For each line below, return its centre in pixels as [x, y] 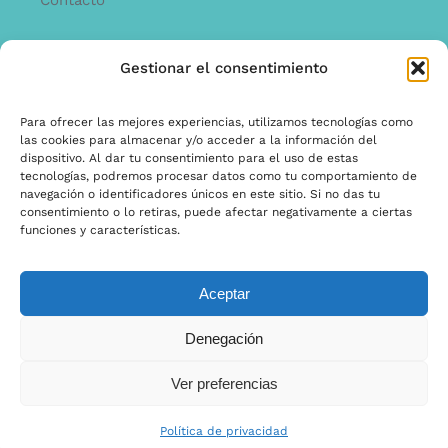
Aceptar [224, 293]
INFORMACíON [90, 79]
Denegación [224, 338]
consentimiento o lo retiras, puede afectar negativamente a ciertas [216, 212]
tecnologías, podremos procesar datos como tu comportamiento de [218, 176]
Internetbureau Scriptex [224, 343]
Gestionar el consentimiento [224, 68]
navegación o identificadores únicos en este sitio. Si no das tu [200, 194]
